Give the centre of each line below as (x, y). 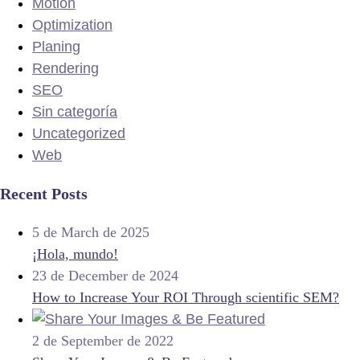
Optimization (72, 25)
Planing (56, 47)
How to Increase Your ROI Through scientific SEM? (186, 297)
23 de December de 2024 (105, 276)
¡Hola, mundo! (75, 254)
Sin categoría (75, 112)
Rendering (65, 68)
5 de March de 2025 (91, 232)
